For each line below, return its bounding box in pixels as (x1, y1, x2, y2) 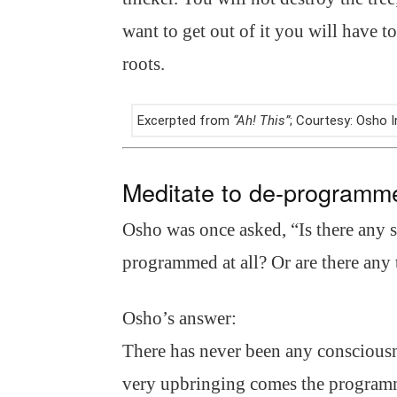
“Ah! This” (233, 113, 290, 128)
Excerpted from (137, 113, 233, 128)
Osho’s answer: (122, 307, 237, 329)
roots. (122, 53, 165, 74)
